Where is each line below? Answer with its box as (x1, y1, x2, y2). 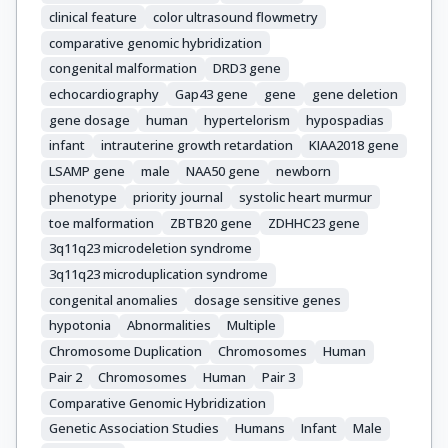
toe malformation (49, 213, 154, 232)
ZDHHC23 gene (268, 213, 360, 232)
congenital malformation (49, 59, 197, 78)
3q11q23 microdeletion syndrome (49, 239, 252, 258)
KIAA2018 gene (309, 136, 399, 155)
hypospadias (306, 110, 384, 129)
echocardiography (49, 84, 159, 103)
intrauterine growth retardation (101, 136, 293, 155)
